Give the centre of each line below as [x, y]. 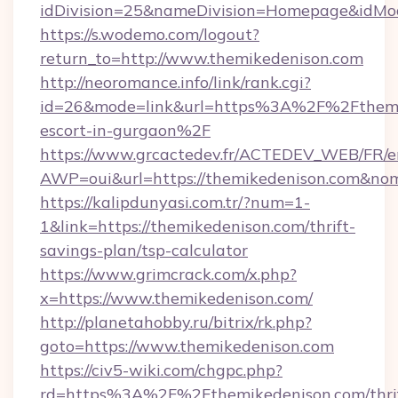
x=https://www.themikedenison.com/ [176, 298]
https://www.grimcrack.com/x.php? [168, 274]
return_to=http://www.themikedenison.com [202, 58]
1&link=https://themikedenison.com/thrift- [198, 226]
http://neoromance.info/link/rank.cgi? [175, 82]
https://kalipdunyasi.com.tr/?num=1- [175, 202]
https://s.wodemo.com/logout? [150, 34]
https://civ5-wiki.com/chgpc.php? [161, 370]
